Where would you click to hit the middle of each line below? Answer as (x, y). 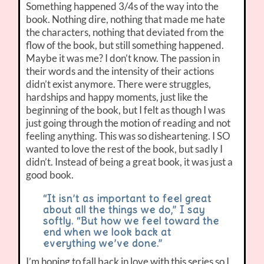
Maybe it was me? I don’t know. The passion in (123, 58)
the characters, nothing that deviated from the (125, 32)
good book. (50, 175)
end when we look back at (107, 232)
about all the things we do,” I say (124, 210)
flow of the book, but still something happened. (125, 45)
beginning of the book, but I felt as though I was (126, 110)
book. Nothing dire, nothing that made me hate (126, 19)
